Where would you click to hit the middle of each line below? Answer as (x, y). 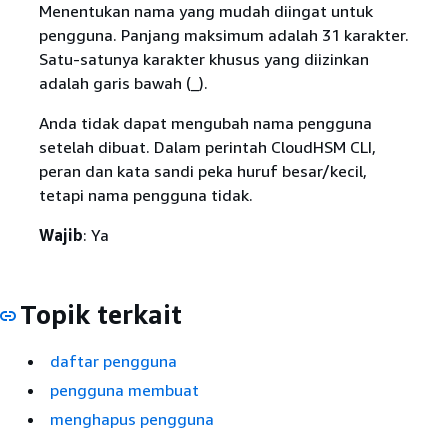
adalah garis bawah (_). (123, 82)
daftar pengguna (113, 361)
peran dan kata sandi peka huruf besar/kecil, (202, 170)
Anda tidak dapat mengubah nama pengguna (205, 122)
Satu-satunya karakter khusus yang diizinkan (203, 58)
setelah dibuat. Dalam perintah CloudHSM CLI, (207, 146)
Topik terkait (101, 314)
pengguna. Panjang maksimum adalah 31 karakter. (223, 34)
